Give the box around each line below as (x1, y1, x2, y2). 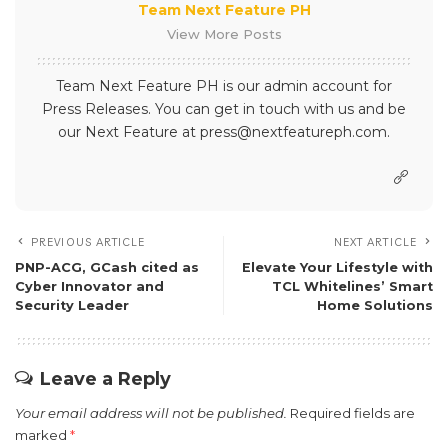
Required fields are (290, 405, 415, 422)
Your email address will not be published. (15, 405, 287, 422)
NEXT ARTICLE (333, 235, 417, 250)
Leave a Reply (40, 368, 171, 391)
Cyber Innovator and (15, 279, 164, 295)
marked (15, 427, 70, 444)
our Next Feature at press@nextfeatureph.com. (58, 123, 390, 142)
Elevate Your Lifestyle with (242, 260, 433, 276)
